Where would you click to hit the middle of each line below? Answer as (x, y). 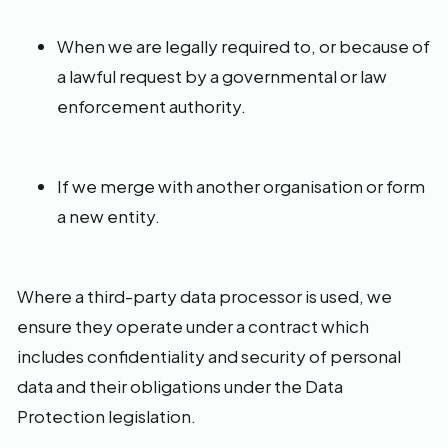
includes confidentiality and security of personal (209, 356)
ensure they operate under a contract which (193, 326)
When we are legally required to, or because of (243, 46)
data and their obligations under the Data (180, 386)
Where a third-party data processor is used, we (204, 296)
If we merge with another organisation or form (241, 186)
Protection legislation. (106, 416)
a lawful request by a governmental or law (222, 76)
